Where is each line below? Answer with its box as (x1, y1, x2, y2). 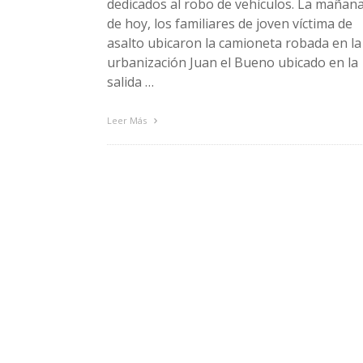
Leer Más (107, 113, 149, 126)
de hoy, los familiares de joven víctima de (107, 14, 352, 32)
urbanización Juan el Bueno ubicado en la (107, 53, 358, 71)
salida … (107, 72, 154, 91)
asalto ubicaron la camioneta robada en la (107, 33, 361, 52)
